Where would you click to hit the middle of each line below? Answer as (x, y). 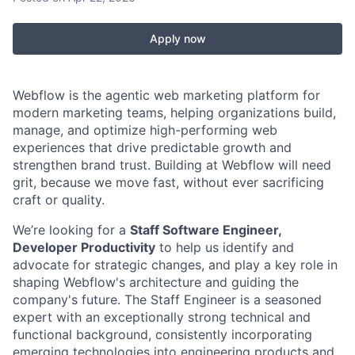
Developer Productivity (84, 247)
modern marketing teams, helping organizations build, (174, 113)
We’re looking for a (71, 230)
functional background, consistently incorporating (162, 334)
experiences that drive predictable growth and (152, 147)
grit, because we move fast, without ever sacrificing (168, 182)
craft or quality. (59, 200)
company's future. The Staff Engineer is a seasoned (167, 300)
